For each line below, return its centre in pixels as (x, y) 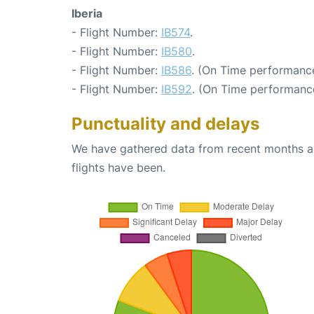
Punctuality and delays (165, 123)
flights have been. (118, 167)
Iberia (87, 13)
